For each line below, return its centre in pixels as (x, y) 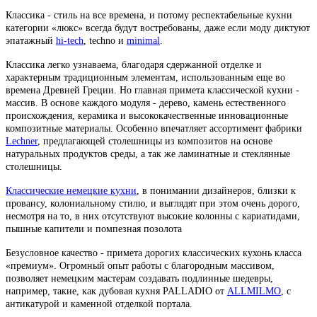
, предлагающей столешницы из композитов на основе (155, 142)
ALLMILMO (254, 292)
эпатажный (31, 41)
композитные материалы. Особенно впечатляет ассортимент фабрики (154, 129)
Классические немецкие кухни (71, 191)
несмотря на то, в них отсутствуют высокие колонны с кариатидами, (153, 217)
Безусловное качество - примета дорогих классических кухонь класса (154, 253)
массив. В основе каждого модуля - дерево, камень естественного (146, 103)
